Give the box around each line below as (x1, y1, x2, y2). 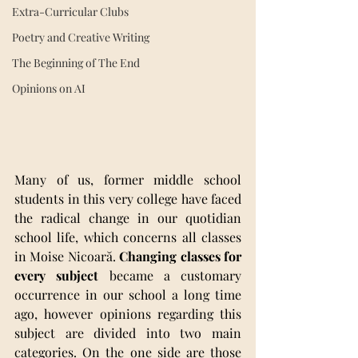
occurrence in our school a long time (14, 286, 241, 304)
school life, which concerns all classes (14, 229, 241, 246)
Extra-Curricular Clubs (12, 4, 129, 19)
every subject (14, 267, 99, 284)
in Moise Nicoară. (14, 248, 120, 265)
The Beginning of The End (12, 55, 140, 70)
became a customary (98, 267, 241, 284)
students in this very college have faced (14, 190, 241, 208)
